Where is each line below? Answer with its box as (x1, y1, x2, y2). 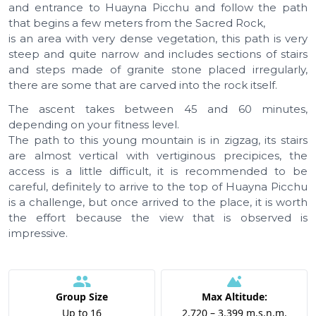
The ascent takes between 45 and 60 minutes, (8, 102, 308, 116)
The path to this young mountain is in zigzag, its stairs (8, 133, 308, 147)
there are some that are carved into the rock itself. (8, 78, 277, 92)
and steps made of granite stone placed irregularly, (8, 63, 308, 77)
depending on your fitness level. (8, 118, 179, 132)
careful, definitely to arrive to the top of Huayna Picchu (8, 180, 308, 194)
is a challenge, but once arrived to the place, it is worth (8, 195, 308, 209)
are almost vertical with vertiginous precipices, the (8, 149, 308, 163)
